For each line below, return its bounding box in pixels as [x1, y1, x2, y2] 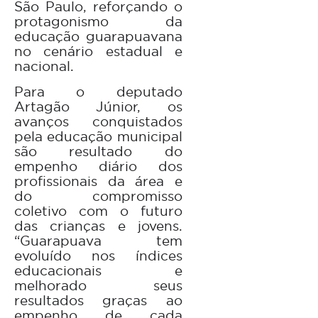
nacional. [14, 57, 74, 75]
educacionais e [14, 261, 182, 279]
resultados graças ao [14, 291, 182, 309]
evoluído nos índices [14, 246, 182, 264]
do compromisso [14, 187, 182, 204]
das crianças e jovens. [14, 216, 182, 234]
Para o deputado [14, 82, 182, 100]
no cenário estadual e [14, 42, 182, 60]
